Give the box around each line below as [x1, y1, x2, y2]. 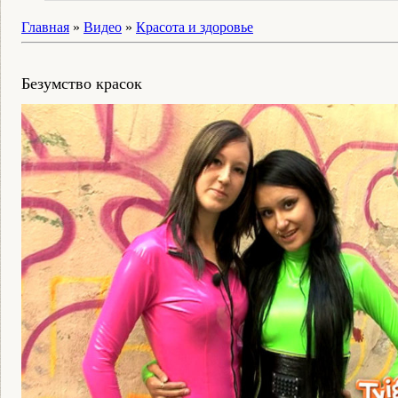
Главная [21, 20, 69, 35]
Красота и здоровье [136, 20, 253, 35]
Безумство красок [21, 75, 142, 92]
